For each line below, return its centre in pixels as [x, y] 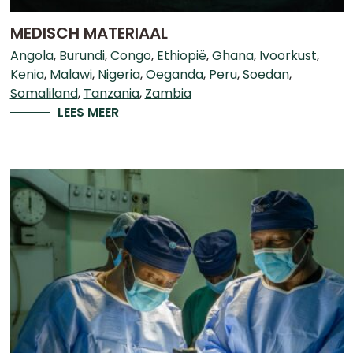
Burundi [82, 56]
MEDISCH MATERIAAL [89, 33]
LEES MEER [88, 112]
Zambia [168, 93]
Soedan [266, 74]
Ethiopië [181, 56]
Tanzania [111, 93]
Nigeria [119, 74]
